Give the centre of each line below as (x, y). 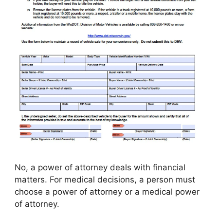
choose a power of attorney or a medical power (107, 192)
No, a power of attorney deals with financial (100, 168)
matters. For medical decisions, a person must (105, 180)
